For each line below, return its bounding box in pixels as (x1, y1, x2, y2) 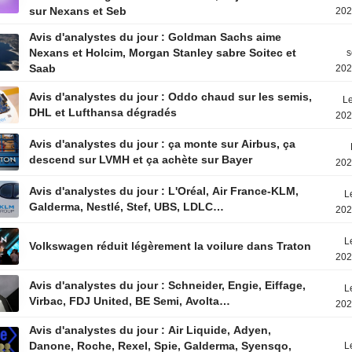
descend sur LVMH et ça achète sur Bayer (29, 153, 253, 166)
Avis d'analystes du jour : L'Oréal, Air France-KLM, (29, 185, 299, 197)
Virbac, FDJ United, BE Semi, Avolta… (29, 295, 231, 307)
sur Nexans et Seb (29, 5, 127, 17)
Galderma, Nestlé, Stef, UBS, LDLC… (29, 200, 225, 213)
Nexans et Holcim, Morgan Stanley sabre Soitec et (29, 46, 297, 59)
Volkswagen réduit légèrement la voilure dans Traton (29, 240, 312, 252)
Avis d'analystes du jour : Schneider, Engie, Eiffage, (29, 279, 306, 291)
